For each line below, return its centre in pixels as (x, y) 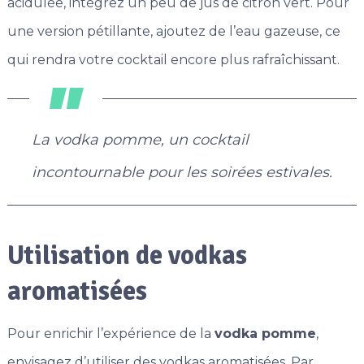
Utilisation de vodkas (127, 256)
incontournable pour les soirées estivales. (182, 173)
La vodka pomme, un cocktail (140, 140)
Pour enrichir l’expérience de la (110, 334)
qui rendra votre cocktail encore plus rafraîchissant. (173, 60)
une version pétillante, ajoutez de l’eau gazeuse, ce (173, 32)
